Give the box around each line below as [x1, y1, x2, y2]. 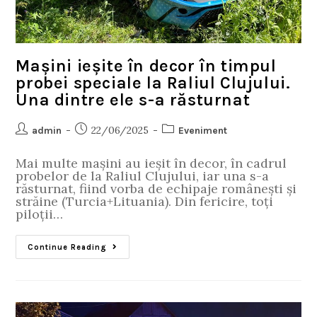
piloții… [16, 206, 64, 223]
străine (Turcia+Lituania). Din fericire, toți [16, 193, 274, 210]
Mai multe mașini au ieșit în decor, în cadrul [16, 155, 287, 172]
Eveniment [178, 125, 228, 137]
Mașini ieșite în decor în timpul [16, 56, 277, 76]
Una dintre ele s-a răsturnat [16, 90, 250, 110]
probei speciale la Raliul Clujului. [16, 73, 291, 93]
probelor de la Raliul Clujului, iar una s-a [16, 168, 270, 185]
